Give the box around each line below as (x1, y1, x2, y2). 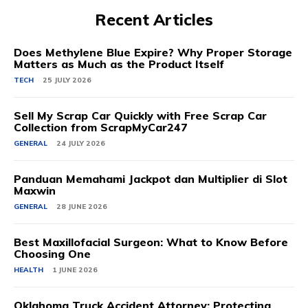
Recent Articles (95, 9, 213, 30)
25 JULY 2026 (43, 75, 91, 85)
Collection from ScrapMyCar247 (14, 120, 188, 134)
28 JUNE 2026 (56, 201, 107, 211)
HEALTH (14, 265, 43, 274)
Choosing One (14, 246, 91, 261)
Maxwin (14, 183, 56, 197)
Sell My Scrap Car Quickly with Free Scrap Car (14, 108, 267, 122)
